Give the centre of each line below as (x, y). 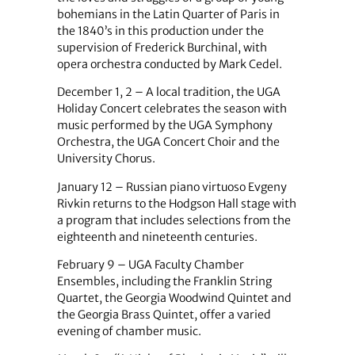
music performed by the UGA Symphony (164, 126)
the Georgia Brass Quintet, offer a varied (164, 314)
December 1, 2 (95, 92)
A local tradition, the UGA (213, 92)
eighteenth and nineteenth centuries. (157, 237)
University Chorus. (106, 159)
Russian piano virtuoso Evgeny (206, 187)
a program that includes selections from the (174, 220)
